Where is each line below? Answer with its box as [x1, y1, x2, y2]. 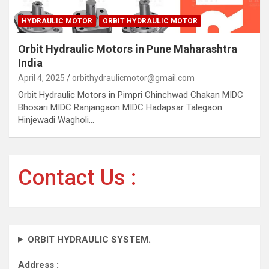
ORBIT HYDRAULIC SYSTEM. [27, 234, 151, 245]
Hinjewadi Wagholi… [18, 114, 94, 125]
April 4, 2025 [18, 73, 65, 83]
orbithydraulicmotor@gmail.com [72, 73, 195, 83]
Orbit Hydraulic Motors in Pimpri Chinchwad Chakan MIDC [18, 89, 243, 100]
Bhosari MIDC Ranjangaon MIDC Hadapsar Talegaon [18, 101, 222, 113]
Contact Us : [18, 165, 136, 190]
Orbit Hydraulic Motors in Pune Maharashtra [18, 42, 237, 55]
